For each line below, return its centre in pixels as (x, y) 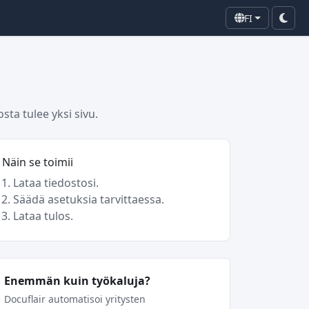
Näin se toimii (38, 162)
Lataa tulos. (43, 216)
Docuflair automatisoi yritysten (75, 299)
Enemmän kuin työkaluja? (77, 281)
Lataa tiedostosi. (56, 183)
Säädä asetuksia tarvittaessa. (89, 199)
